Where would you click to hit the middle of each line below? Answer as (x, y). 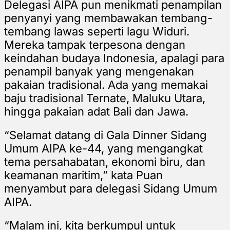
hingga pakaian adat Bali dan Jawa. (96, 111)
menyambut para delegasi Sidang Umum (111, 188)
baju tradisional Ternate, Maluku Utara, (105, 98)
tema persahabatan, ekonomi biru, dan (105, 161)
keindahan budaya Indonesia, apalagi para (114, 58)
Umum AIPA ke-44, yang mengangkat (103, 148)
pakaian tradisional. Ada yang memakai (106, 84)
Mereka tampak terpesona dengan (95, 44)
